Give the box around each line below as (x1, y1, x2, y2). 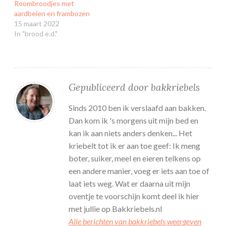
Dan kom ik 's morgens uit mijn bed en (69, 116, 198, 126)
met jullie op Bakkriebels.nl (69, 204, 162, 214)
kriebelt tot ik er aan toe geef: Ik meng (69, 141, 200, 151)
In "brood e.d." (14, 29, 58, 38)
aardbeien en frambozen (14, 9, 90, 18)
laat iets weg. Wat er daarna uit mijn (69, 179, 190, 189)
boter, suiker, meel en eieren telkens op (69, 153, 201, 163)
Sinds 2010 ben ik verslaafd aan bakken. (69, 103, 206, 113)
